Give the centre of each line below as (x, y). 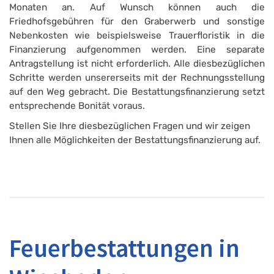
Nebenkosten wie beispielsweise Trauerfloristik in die (137, 35)
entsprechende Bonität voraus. (77, 106)
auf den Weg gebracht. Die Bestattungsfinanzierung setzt (137, 91)
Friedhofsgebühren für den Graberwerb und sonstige (137, 21)
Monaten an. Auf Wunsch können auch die (137, 7)
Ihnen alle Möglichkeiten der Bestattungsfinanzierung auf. (135, 140)
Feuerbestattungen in (124, 248)
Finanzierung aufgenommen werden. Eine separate (137, 49)
